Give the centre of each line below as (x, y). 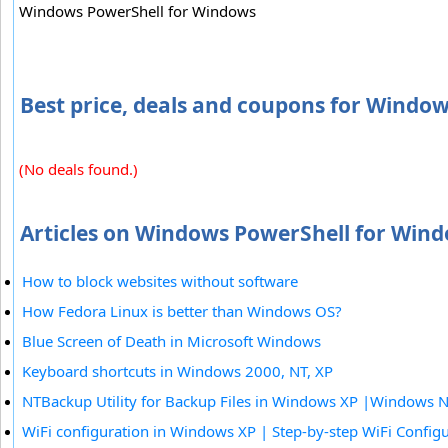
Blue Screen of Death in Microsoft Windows (171, 341)
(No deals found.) (78, 169)
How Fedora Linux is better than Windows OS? (182, 311)
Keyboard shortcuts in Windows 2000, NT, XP (177, 371)
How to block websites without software (160, 281)
